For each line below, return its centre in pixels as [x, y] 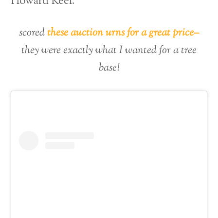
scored [33, 33]
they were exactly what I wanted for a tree [109, 50]
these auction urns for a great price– [123, 33]
